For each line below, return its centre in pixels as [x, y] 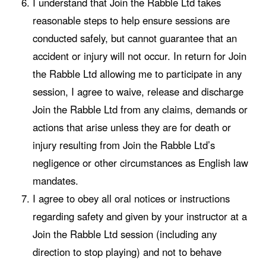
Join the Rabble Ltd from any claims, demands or [140, 109]
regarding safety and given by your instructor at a [140, 216]
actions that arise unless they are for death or [132, 127]
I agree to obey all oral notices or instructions [131, 198]
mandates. [55, 180]
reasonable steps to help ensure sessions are [131, 20]
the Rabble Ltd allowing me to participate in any [137, 73]
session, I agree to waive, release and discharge [138, 91]
